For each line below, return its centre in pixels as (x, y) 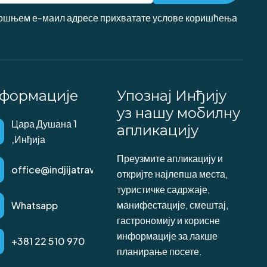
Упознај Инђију (171, 96)
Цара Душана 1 (44, 124)
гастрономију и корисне (168, 220)
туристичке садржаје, (163, 189)
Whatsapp (35, 205)
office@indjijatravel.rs (63, 169)
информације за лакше (167, 236)
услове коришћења (195, 18)
